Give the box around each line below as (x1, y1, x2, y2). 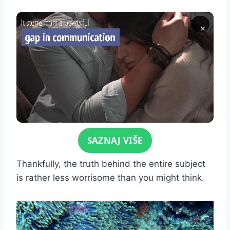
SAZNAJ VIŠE (87, 135, 143, 147)
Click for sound (41, 131, 95, 141)
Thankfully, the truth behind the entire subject (16, 159, 205, 169)
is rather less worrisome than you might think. (16, 172, 207, 183)
